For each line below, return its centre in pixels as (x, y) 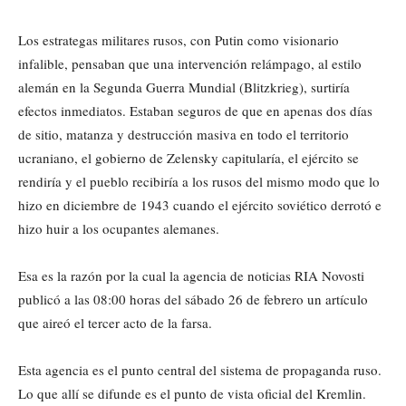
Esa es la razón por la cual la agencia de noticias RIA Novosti (191, 275)
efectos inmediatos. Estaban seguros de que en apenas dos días (195, 110)
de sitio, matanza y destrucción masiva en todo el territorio (184, 134)
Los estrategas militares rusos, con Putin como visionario (179, 39)
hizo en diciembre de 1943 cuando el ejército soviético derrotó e (200, 204)
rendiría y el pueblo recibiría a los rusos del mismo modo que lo (199, 181)
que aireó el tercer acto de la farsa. (115, 322)
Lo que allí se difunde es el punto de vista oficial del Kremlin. (192, 393)
